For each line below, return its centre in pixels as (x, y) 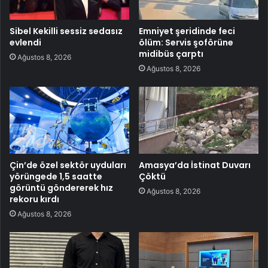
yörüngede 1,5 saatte (56, 177)
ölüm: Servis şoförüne (186, 42)
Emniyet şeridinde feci (187, 31)
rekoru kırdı (34, 200)
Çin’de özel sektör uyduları (68, 165)
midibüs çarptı (171, 54)
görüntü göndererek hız (61, 188)
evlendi (25, 42)
